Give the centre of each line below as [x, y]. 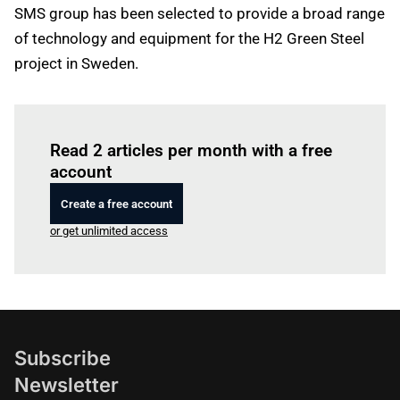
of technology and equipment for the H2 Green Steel [189, 38]
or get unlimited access [109, 231]
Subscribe [62, 358]
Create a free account [117, 204]
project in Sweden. [76, 63]
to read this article [215, 125]
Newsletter [67, 385]
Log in [154, 125]
